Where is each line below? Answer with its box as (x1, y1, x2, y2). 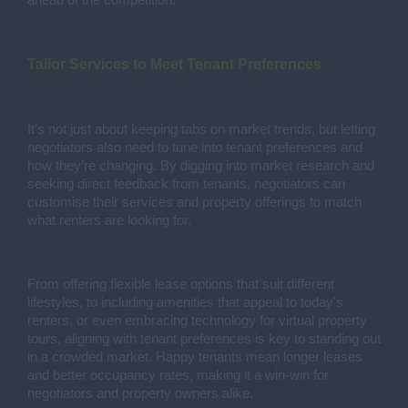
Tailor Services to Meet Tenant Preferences (27, 56, 321, 72)
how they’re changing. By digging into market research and (27, 158, 374, 173)
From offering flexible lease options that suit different (27, 277, 334, 291)
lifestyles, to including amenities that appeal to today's (27, 295, 343, 310)
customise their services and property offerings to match (27, 195, 362, 209)
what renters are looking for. (27, 213, 191, 228)
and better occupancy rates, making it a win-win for (27, 368, 329, 382)
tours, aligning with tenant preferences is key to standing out (27, 331, 381, 346)
